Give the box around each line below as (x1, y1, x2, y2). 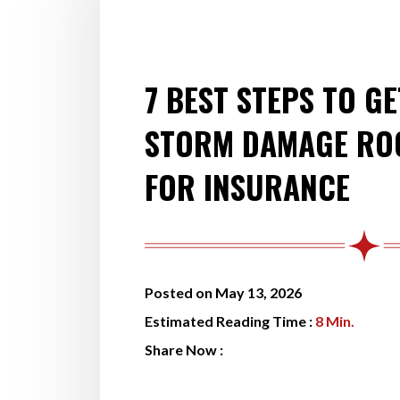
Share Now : (145, 341, 223, 359)
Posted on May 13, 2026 (145, 284, 302, 302)
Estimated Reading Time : (145, 312, 312, 330)
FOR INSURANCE (145, 162, 350, 210)
